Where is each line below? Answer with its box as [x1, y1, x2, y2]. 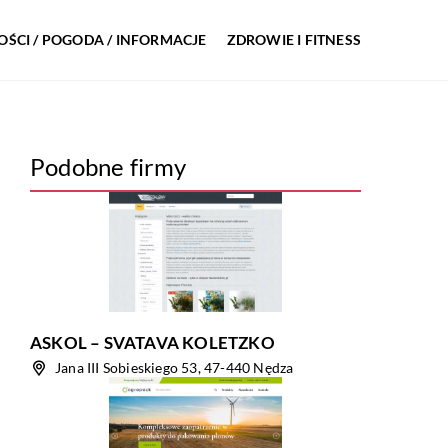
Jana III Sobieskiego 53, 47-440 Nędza [55, 359, 294, 376]
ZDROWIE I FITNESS [226, 31, 361, 48]
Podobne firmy [30, 152, 187, 181]
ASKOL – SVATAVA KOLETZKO [30, 332, 275, 353]
